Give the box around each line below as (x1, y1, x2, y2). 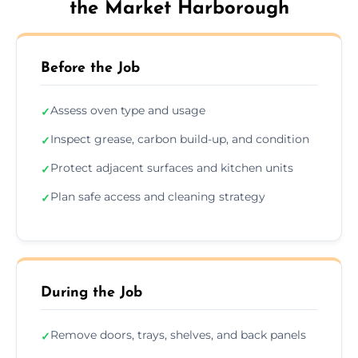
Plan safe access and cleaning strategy (50, 189, 265, 204)
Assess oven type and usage (50, 102, 205, 117)
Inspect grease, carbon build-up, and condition (50, 131, 309, 146)
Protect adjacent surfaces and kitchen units (50, 160, 293, 175)
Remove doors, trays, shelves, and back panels (50, 327, 306, 342)
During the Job (41, 284, 142, 300)
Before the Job (41, 60, 140, 76)
